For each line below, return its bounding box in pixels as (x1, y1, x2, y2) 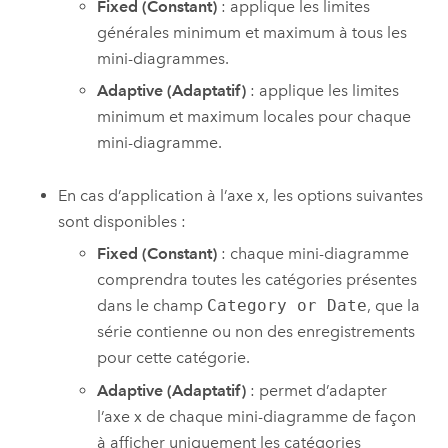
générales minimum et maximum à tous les (97, 22, 408, 42)
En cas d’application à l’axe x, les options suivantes (58, 185, 424, 205)
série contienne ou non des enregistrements (97, 322, 416, 342)
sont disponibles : (58, 211, 187, 231)
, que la (367, 296, 421, 316)
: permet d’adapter (246, 380, 388, 400)
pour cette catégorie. (97, 348, 251, 368)
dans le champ (97, 296, 208, 316)
